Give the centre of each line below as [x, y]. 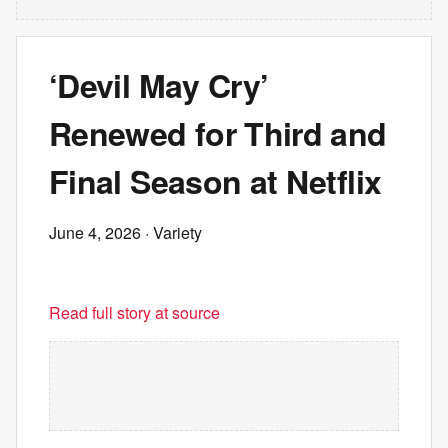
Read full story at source [134, 312]
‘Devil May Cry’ [159, 85]
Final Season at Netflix [215, 181]
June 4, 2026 [95, 232]
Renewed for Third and [218, 133]
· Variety [171, 232]
